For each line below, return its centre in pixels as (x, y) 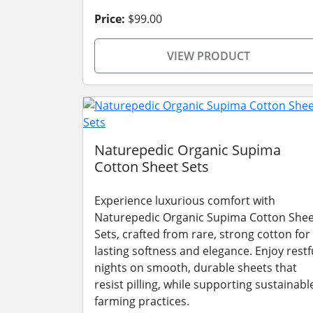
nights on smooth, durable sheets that (196, 268)
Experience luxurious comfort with (185, 201)
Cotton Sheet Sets (152, 167)
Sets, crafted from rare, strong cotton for (202, 234)
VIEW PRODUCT (208, 56)
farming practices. (142, 301)
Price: (110, 19)
